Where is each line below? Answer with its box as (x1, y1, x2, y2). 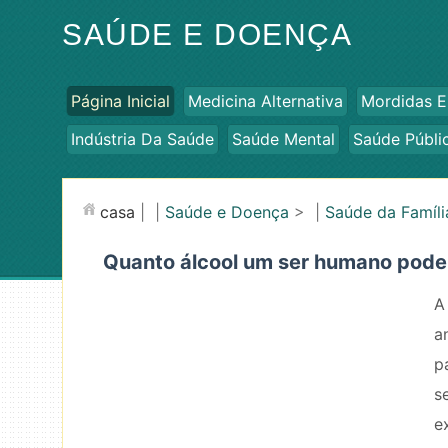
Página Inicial (71, 91, 170, 111)
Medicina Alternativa (188, 91, 343, 111)
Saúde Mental (232, 129, 335, 149)
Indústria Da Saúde (71, 129, 214, 149)
